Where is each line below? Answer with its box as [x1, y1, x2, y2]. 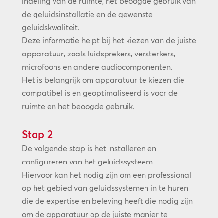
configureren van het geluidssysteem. [21, 156, 155, 166]
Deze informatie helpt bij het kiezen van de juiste [21, 35, 196, 45]
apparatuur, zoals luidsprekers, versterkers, [21, 48, 175, 58]
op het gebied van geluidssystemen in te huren [21, 182, 188, 193]
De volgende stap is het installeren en [21, 143, 156, 153]
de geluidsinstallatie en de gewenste [21, 9, 153, 19]
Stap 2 [21, 127, 53, 141]
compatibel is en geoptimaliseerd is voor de [21, 88, 178, 98]
